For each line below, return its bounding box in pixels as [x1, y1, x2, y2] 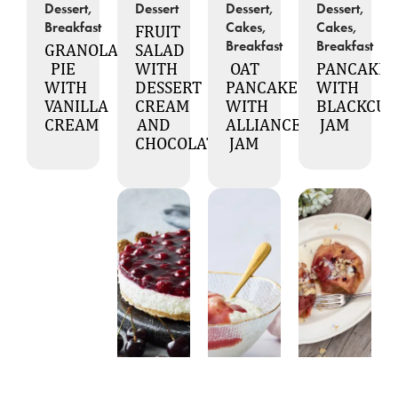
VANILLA [44, 95, 108, 115]
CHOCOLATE [135, 132, 226, 153]
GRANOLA [44, 39, 118, 60]
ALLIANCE [226, 114, 301, 134]
